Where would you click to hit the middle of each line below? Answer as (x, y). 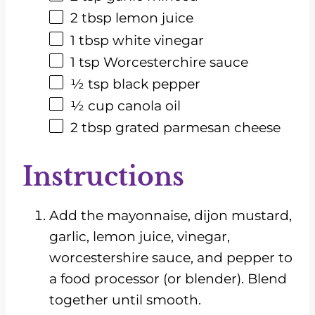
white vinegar (156, 40)
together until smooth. (125, 300)
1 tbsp (90, 40)
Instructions (103, 177)
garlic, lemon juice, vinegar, (140, 237)
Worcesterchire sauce (174, 62)
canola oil (147, 105)
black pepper (155, 84)
